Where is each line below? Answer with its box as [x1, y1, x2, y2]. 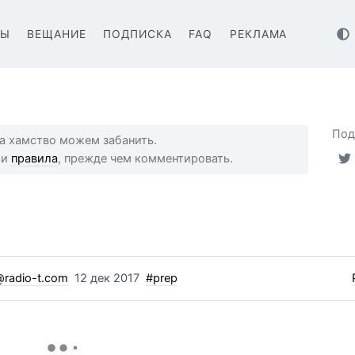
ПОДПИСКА [103, 28, 173, 40]
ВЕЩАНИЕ [27, 28, 87, 40]
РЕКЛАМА [229, 28, 288, 40]
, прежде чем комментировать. [58, 151, 234, 166]
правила [11, 151, 59, 166]
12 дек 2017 [74, 270, 139, 285]
